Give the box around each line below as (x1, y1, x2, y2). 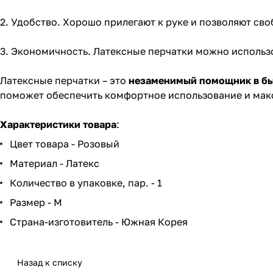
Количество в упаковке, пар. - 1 (10, 177, 165, 190)
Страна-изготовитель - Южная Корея (10, 216, 190, 229)
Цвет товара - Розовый (10, 138, 122, 151)
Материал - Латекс (10, 157, 102, 170)
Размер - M (10, 196, 65, 209)
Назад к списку (17, 257, 82, 268)
